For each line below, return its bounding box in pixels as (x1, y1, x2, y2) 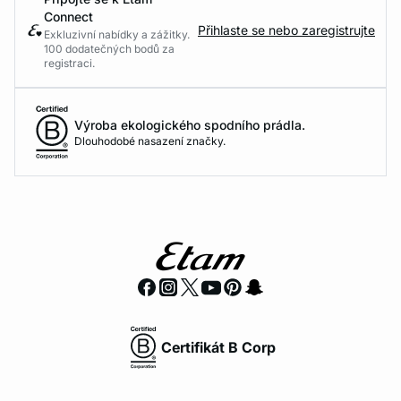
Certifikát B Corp (161, 337, 276, 356)
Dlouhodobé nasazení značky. (74, 133, 226, 148)
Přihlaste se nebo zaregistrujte (198, 22, 375, 38)
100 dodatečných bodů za (44, 42, 175, 55)
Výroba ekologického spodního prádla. (74, 116, 305, 132)
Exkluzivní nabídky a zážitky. (44, 28, 190, 41)
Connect (44, 9, 93, 24)
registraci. (44, 56, 95, 70)
